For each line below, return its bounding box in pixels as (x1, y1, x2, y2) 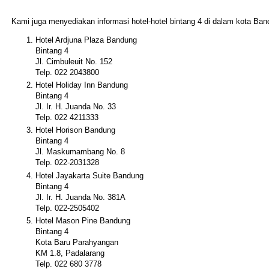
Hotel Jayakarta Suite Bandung (35, 171, 144, 180)
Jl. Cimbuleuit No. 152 (35, 56, 112, 66)
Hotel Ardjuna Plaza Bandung (35, 35, 137, 44)
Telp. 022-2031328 (35, 158, 99, 168)
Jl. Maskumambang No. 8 (35, 147, 125, 157)
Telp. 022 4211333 (35, 113, 98, 122)
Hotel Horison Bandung (35, 125, 115, 135)
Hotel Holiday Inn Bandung (35, 80, 128, 89)
